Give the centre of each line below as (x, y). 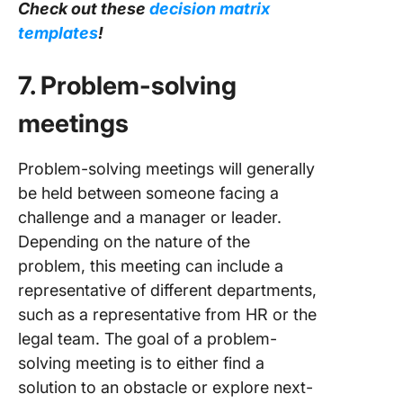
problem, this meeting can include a (151, 266)
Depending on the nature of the (134, 242)
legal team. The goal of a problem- (148, 339)
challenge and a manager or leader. (150, 218)
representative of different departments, (167, 291)
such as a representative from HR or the (167, 315)
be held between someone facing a (148, 193)
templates (58, 33)
